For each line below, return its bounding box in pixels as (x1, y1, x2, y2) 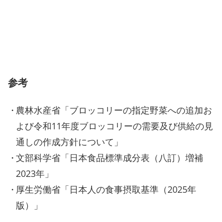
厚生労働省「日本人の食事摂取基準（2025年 (16, 183, 196, 196)
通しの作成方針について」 (16, 136, 123, 148)
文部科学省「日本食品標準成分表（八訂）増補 (16, 152, 203, 164)
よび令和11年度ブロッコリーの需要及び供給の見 (16, 120, 213, 132)
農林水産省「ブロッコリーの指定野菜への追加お (16, 104, 212, 116)
